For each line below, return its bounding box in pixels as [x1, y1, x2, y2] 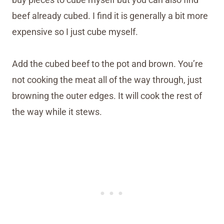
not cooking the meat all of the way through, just [12, 74, 202, 85]
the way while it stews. [12, 106, 102, 117]
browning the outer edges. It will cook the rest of [12, 90, 202, 101]
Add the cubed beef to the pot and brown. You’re [12, 58, 203, 69]
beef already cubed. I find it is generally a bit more [12, 10, 208, 21]
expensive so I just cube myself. [12, 26, 138, 37]
